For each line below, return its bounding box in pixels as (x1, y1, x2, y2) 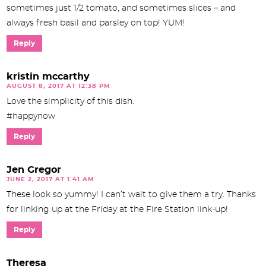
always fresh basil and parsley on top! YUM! (7, 18, 185, 27)
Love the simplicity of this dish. (7, 97, 134, 106)
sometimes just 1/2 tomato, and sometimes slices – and (7, 4, 236, 12)
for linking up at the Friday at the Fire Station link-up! (7, 205, 228, 214)
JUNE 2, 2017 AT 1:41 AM (7, 176, 94, 182)
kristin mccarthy (7, 71, 90, 81)
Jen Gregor (7, 164, 61, 175)
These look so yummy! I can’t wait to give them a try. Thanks (7, 190, 256, 199)
